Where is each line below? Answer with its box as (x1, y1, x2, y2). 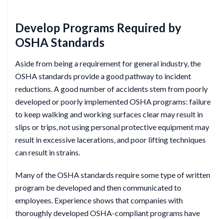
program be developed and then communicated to (15, 183, 181, 192)
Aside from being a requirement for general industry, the (15, 59, 201, 68)
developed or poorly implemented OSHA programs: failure (15, 97, 211, 106)
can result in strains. (15, 148, 80, 157)
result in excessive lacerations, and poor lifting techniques (15, 135, 206, 144)
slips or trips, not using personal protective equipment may (15, 122, 209, 131)
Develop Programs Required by (15, 21, 181, 35)
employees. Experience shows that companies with (15, 196, 183, 205)
